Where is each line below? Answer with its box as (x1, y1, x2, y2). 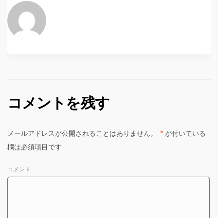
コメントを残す (7, 93, 109, 114)
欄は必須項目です (7, 143, 62, 152)
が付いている (163, 129, 206, 138)
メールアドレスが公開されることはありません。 (7, 129, 157, 138)
